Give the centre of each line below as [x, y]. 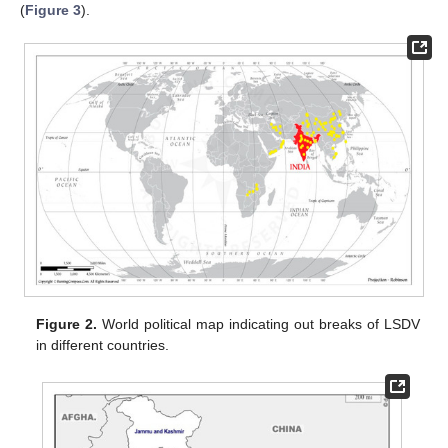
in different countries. [103, 345]
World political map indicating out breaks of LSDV [258, 324]
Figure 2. [67, 324]
